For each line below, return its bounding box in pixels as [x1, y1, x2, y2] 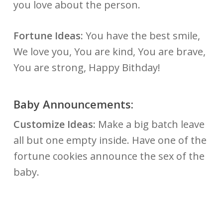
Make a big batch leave [98, 117, 205, 131]
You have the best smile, [83, 28, 200, 42]
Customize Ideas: [13, 117, 98, 131]
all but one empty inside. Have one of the [13, 133, 207, 147]
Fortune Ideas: [13, 28, 83, 42]
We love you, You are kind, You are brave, [13, 44, 206, 58]
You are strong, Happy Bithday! [13, 60, 160, 74]
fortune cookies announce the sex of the [13, 149, 205, 163]
